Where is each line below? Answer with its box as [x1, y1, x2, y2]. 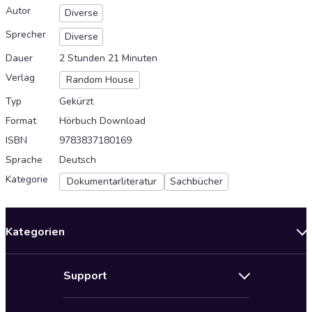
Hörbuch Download [59, 114, 146, 128]
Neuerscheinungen [6, 253, 105, 270]
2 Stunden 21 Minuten [59, 52, 157, 65]
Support [63, 268, 107, 284]
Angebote [6, 277, 60, 293]
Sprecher [6, 28, 46, 42]
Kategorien [6, 224, 65, 240]
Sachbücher [170, 175, 223, 189]
